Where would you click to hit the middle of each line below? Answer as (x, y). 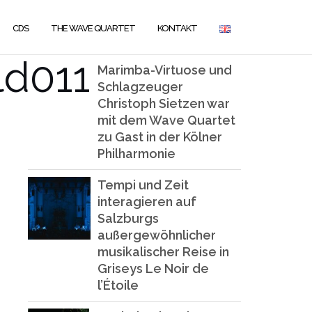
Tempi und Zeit (143, 185)
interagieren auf (147, 202)
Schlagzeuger (140, 87)
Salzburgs (128, 218)
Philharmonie (136, 154)
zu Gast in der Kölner (160, 137)
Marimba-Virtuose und (165, 70)
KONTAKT (177, 28)
